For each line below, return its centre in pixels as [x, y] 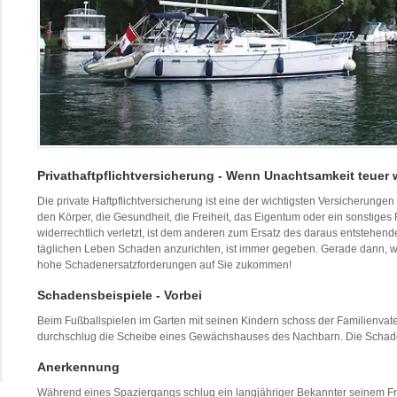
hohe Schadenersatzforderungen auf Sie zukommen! [164, 265]
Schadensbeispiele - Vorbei [120, 296]
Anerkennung [78, 367]
